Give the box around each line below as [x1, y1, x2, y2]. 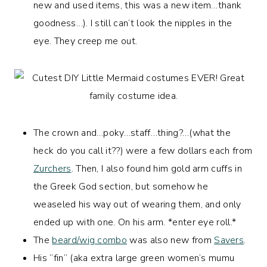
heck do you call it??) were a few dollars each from [33, 144, 253, 157]
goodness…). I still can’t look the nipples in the [33, 16, 232, 30]
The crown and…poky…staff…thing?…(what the [33, 126, 231, 139]
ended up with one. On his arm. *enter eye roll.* [33, 215, 237, 229]
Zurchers [33, 162, 72, 175]
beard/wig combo [52, 233, 128, 247]
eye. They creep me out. [33, 34, 138, 48]
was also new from [127, 233, 215, 247]
